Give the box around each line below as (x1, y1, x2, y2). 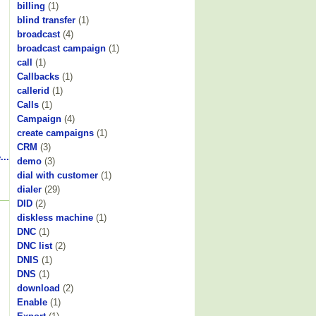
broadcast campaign (17, 42, 106, 54)
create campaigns (17, 127, 94, 138)
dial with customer (17, 169, 98, 181)
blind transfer (17, 14, 75, 25)
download (17, 282, 60, 293)
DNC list (17, 240, 52, 251)
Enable (17, 296, 47, 308)
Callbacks (17, 71, 59, 82)
